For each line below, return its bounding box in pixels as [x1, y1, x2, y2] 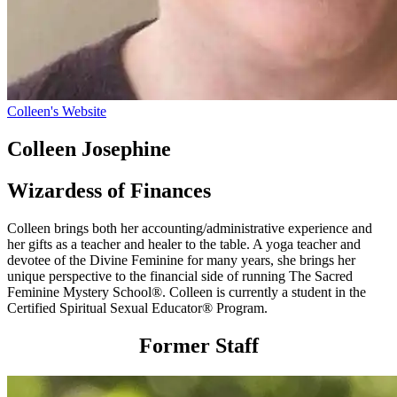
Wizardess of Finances [7, 178, 211, 202]
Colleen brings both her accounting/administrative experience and [7, 220, 372, 236]
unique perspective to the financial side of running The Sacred [7, 268, 353, 284]
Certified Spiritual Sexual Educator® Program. [7, 300, 268, 315]
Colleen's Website [7, 103, 106, 119]
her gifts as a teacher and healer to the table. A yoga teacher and [7, 236, 361, 252]
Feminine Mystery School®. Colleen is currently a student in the [7, 284, 366, 300]
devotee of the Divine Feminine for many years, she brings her [7, 252, 355, 268]
